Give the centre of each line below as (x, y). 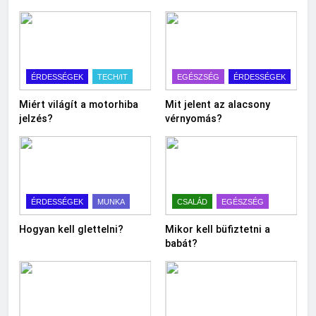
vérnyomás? (194, 118)
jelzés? (36, 118)
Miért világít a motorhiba (79, 104)
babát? (181, 244)
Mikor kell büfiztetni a (218, 230)
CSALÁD (192, 202)
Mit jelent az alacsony (218, 104)
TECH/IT (113, 77)
